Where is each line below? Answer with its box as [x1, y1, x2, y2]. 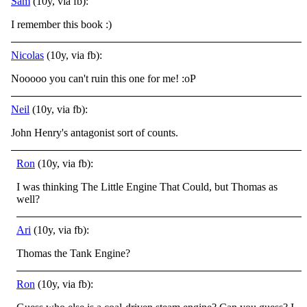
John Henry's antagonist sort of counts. [11, 126, 178, 138]
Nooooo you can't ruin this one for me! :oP [11, 72, 196, 84]
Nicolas [11, 49, 44, 61]
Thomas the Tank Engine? [16, 247, 130, 259]
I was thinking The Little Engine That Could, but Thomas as [16, 180, 278, 193]
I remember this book [11, 18, 106, 30]
